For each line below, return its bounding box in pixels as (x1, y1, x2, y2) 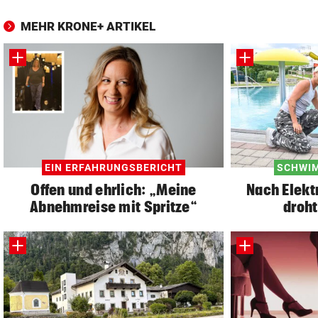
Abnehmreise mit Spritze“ (29, 197, 198, 215)
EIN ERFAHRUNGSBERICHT (45, 161, 182, 173)
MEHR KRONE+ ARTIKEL (21, 18, 155, 33)
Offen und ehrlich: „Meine (31, 180, 197, 198)
